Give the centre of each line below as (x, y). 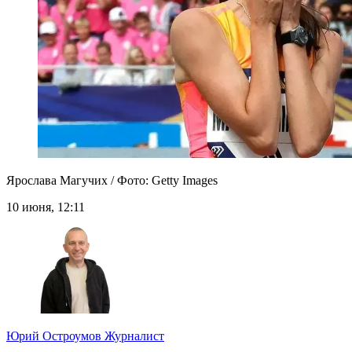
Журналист (134, 336)
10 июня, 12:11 (46, 207)
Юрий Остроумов (55, 336)
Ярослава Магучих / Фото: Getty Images (112, 181)
